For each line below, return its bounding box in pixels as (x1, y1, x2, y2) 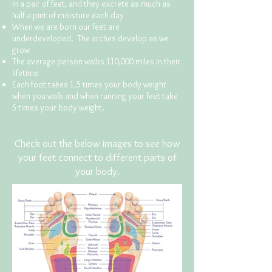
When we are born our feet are (12, 21, 120, 32)
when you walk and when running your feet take (12, 90, 178, 101)
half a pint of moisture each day (12, 10, 124, 21)
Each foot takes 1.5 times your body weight (12, 79, 166, 90)
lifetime (12, 67, 38, 78)
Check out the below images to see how (14, 137, 180, 149)
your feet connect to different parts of (18, 151, 177, 163)
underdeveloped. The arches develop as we (12, 33, 169, 44)
